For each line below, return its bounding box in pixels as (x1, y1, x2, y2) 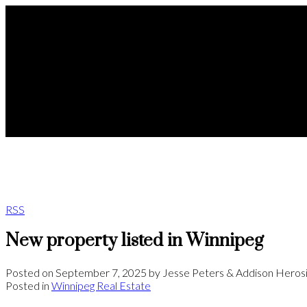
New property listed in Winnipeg (5, 229, 264, 252)
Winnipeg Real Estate (51, 278, 151, 292)
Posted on (5, 265, 56, 279)
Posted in (5, 278, 49, 292)
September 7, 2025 (56, 265, 147, 279)
